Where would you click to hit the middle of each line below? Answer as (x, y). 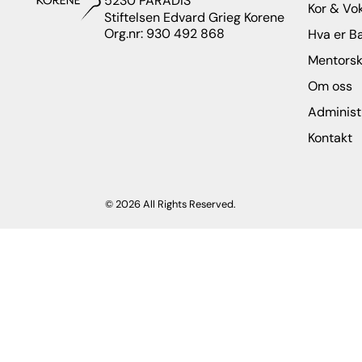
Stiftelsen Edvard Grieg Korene (194, 17)
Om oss (330, 86)
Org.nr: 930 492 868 (164, 33)
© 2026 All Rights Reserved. (171, 204)
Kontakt (330, 138)
